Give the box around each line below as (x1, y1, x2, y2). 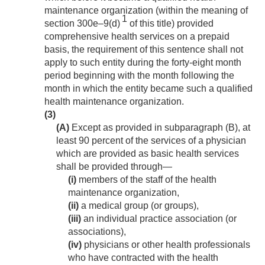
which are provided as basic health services (56, 148, 239, 159)
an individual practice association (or (81, 214, 237, 224)
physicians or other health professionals (82, 240, 250, 250)
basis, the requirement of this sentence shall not (44, 44, 243, 55)
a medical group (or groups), (79, 201, 199, 211)
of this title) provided (127, 18, 214, 29)
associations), (68, 227, 126, 237)
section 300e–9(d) (44, 18, 122, 29)
